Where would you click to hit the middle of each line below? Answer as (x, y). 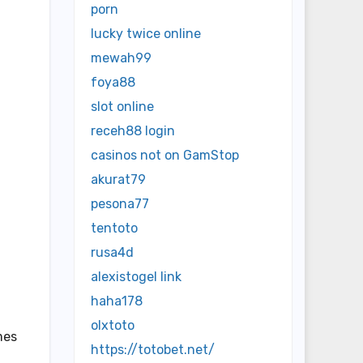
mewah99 (121, 58)
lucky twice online (146, 34)
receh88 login (133, 131)
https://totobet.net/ (153, 350)
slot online (122, 107)
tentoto (114, 228)
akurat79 (118, 180)
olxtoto (113, 326)
